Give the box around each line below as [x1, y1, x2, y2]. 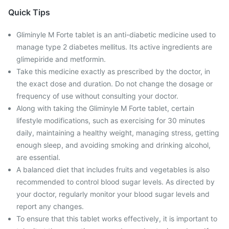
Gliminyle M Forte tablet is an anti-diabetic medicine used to [16, 30, 216, 39]
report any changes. [16, 202, 84, 211]
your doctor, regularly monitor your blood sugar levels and [16, 190, 210, 198]
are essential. [16, 153, 60, 162]
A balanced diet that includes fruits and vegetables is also [16, 165, 210, 174]
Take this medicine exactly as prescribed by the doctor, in [16, 67, 210, 76]
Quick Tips [8, 7, 50, 17]
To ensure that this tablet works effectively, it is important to [16, 214, 217, 223]
